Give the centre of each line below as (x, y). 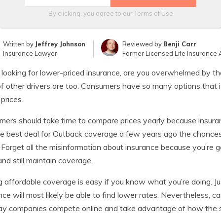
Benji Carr (180, 44)
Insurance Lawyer (30, 53)
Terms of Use (153, 13)
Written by (19, 44)
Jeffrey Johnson (60, 44)
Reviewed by (143, 44)
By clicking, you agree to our (91, 13)
